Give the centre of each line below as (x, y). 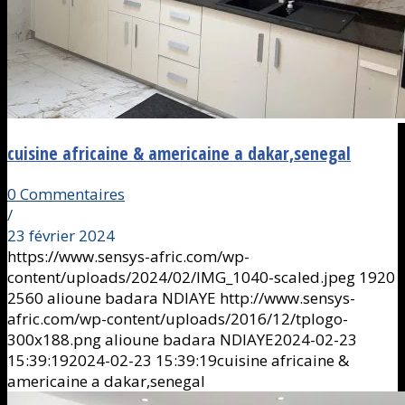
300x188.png (54, 339)
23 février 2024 (61, 235)
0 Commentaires (66, 193)
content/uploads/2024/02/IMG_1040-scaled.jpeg (181, 277)
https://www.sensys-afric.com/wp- (128, 256)
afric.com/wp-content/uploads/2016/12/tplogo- (178, 318)
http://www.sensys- (287, 297)
